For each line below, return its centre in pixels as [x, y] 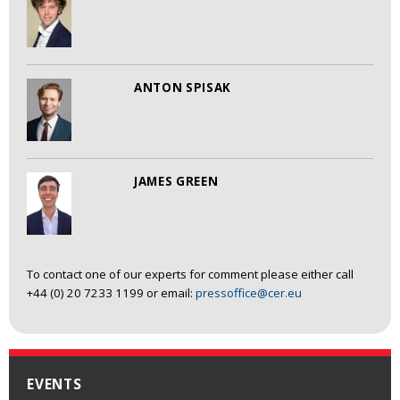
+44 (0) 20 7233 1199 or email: [111, 293]
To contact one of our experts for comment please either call [190, 275]
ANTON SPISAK [183, 88]
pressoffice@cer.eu [249, 293]
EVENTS [54, 384]
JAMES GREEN [176, 182]
